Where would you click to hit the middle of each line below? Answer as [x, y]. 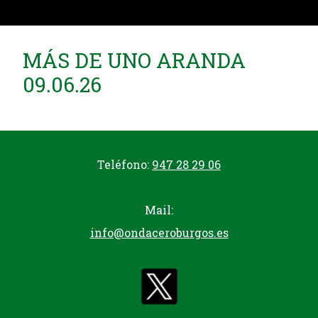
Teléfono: [125, 164]
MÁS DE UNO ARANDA [134, 60]
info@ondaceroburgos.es [159, 232]
